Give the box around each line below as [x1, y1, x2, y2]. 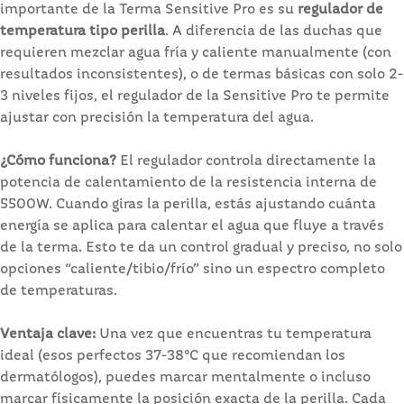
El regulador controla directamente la [116, 153, 376, 169]
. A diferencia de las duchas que [165, 23, 382, 39]
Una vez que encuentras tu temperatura [96, 326, 372, 342]
